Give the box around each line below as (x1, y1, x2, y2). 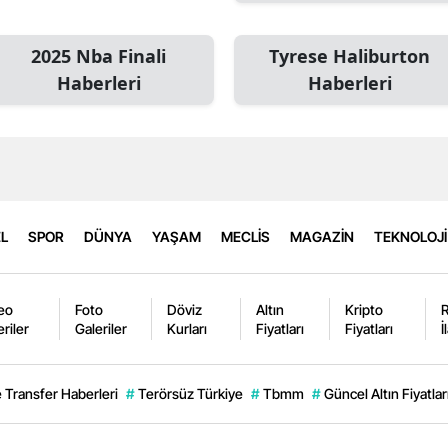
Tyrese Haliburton (269, 43, 430, 68)
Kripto (344, 300, 383, 318)
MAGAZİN (290, 228, 354, 246)
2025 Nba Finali (31, 43, 166, 68)
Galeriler (75, 319, 128, 337)
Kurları (167, 319, 208, 337)
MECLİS (221, 228, 270, 246)
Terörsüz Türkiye (138, 384, 243, 402)
